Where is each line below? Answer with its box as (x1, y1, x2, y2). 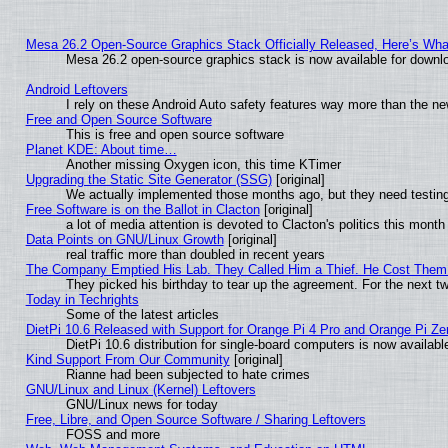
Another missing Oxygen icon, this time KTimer (65, 157, 341, 173)
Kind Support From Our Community (25, 352, 230, 368)
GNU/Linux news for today (65, 397, 218, 413)
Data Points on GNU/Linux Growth (25, 232, 224, 248)
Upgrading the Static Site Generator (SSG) (25, 172, 272, 188)
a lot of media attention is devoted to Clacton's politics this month (65, 217, 445, 233)
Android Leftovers (25, 82, 128, 98)
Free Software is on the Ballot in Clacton (25, 202, 260, 218)
